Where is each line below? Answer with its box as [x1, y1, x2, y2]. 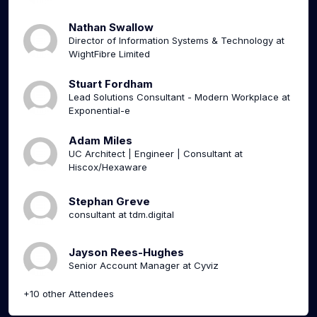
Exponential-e [69, 105, 130, 117]
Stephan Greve [69, 194, 150, 208]
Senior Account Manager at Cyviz [69, 259, 219, 271]
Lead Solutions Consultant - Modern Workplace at [69, 91, 290, 103]
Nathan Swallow [69, 21, 154, 35]
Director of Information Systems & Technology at [69, 35, 284, 47]
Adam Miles [69, 134, 132, 148]
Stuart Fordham [69, 77, 153, 91]
